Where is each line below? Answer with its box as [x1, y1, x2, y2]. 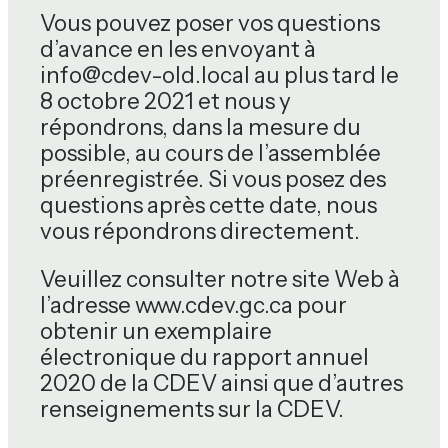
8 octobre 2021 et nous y [40, 87, 291, 115]
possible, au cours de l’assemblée [40, 139, 381, 167]
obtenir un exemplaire [40, 317, 272, 346]
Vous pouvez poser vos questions [40, 9, 380, 37]
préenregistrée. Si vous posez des [40, 165, 386, 193]
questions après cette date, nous [40, 191, 377, 219]
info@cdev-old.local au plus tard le [40, 61, 399, 89]
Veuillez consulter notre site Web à [40, 265, 400, 294]
